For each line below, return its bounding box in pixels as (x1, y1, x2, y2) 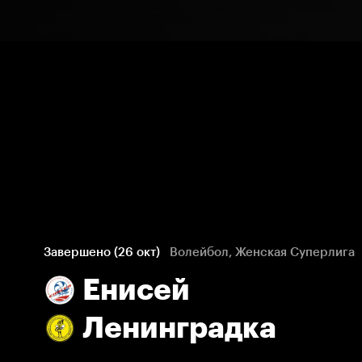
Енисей (82, 271, 190, 307)
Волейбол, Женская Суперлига (170, 244, 355, 259)
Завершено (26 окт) (44, 244, 160, 259)
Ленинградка (82, 309, 276, 345)
